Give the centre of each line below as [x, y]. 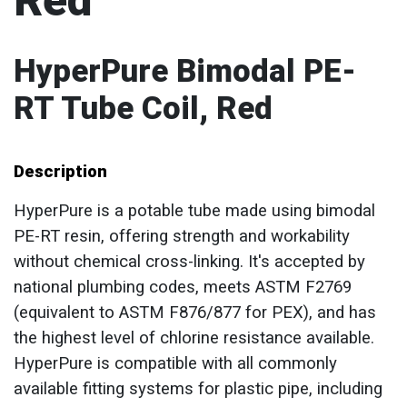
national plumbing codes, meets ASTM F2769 [183, 287]
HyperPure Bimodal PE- [185, 71]
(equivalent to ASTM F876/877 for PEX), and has [195, 313]
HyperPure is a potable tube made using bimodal [194, 211]
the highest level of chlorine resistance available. [194, 338]
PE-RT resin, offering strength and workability [182, 236]
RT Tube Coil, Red [143, 108]
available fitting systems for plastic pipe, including [198, 389]
